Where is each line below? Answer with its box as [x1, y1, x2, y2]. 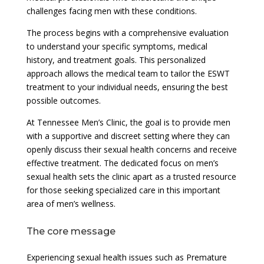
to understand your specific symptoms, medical [26, 40, 207, 52]
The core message [26, 225, 115, 237]
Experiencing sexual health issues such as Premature [26, 251, 227, 263]
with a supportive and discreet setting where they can [26, 130, 230, 141]
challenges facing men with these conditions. [26, 5, 197, 16]
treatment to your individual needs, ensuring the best [26, 81, 228, 93]
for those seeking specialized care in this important [26, 184, 220, 196]
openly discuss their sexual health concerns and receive [26, 143, 237, 155]
